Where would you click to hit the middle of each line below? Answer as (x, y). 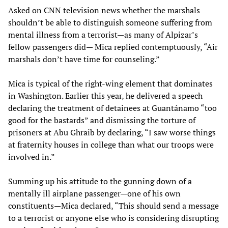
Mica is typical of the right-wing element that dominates (110, 84)
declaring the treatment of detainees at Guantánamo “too (112, 108)
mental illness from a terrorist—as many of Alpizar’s (103, 35)
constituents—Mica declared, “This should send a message (113, 206)
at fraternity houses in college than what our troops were (111, 145)
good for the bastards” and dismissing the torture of (102, 120)
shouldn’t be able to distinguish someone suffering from (110, 23)
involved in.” (32, 157)
